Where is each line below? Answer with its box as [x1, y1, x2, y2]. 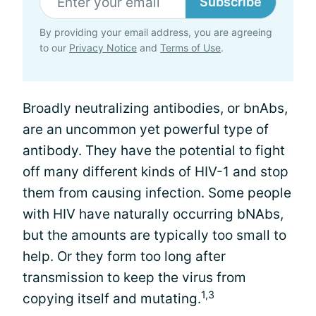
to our [39, 42, 69, 54]
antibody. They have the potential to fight [23, 142, 285, 159]
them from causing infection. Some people [23, 185, 291, 201]
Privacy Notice [69, 42, 137, 54]
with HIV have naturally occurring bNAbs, [23, 206, 284, 222]
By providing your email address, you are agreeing [39, 26, 272, 38]
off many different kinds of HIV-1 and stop [23, 164, 288, 180]
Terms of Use [160, 42, 221, 54]
